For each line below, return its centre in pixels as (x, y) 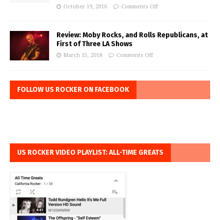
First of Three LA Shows (95, 44)
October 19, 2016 (85, 6)
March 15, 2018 (83, 55)
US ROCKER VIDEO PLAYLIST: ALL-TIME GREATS (90, 152)
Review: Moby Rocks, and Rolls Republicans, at (132, 35)
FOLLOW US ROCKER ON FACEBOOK (73, 89)
